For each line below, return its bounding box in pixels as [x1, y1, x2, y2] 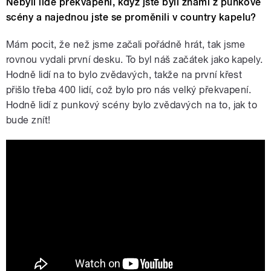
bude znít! [6, 114, 51, 126]
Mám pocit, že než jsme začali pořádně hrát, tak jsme [6, 39, 246, 51]
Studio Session [6, 178, 105, 195]
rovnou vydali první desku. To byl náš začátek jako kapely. [6, 54, 263, 66]
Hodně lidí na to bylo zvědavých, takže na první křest [6, 69, 243, 81]
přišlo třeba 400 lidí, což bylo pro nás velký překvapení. [6, 84, 252, 96]
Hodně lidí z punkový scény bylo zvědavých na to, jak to [6, 99, 258, 111]
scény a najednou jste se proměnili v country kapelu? [6, 11, 256, 24]
